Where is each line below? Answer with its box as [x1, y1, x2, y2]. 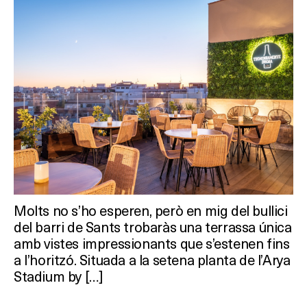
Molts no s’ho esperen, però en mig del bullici [14, 201, 288, 220]
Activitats [58, 75, 132, 96]
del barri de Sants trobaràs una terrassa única [14, 217, 292, 236]
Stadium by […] [14, 267, 103, 286]
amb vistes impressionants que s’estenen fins [14, 234, 290, 253]
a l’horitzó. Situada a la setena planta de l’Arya [14, 250, 291, 269]
